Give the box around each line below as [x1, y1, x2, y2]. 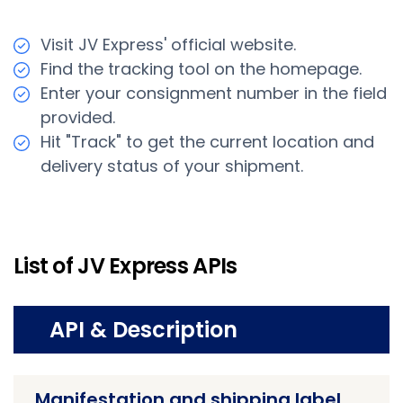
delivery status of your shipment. [40, 155, 303, 178]
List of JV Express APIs [13, 251, 237, 282]
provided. [40, 106, 115, 130]
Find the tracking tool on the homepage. [40, 58, 362, 81]
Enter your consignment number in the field [40, 82, 387, 105]
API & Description [49, 315, 237, 345]
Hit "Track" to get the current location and [40, 130, 374, 154]
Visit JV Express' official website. [40, 33, 296, 57]
